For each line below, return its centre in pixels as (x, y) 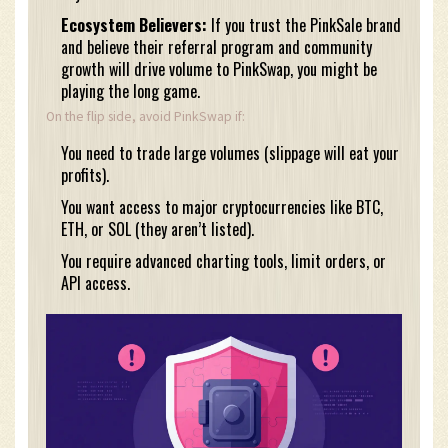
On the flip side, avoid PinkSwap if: (145, 117)
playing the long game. (130, 91)
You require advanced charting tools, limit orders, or (223, 261)
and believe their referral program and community (216, 47)
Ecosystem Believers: (134, 25)
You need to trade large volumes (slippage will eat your (230, 153)
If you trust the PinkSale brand (304, 25)
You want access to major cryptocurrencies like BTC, (222, 207)
